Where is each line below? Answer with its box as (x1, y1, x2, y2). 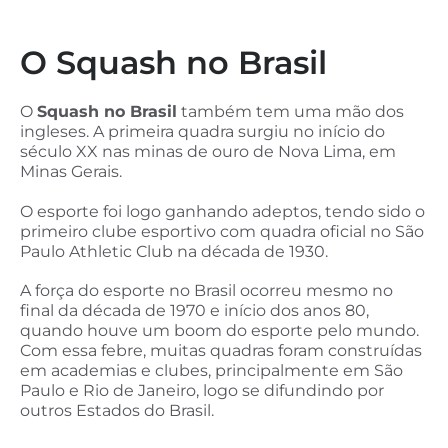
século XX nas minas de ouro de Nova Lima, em (20, 142, 396, 162)
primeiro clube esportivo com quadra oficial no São (20, 221, 424, 241)
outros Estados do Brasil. (20, 400, 214, 420)
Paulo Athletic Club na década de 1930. (20, 241, 328, 261)
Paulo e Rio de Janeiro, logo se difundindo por (20, 380, 384, 400)
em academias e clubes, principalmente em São (20, 360, 403, 380)
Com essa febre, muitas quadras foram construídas (20, 340, 422, 360)
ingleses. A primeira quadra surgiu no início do (20, 122, 385, 142)
